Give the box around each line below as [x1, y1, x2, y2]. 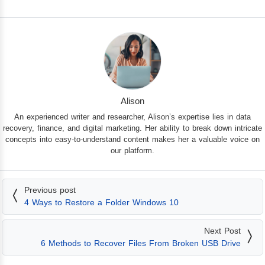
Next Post [204, 226, 241, 236]
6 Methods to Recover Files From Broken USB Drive [41, 238, 241, 248]
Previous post [24, 185, 76, 195]
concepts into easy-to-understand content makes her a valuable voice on [5, 135, 260, 144]
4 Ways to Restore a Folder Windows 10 [24, 198, 179, 208]
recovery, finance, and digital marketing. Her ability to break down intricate [3, 124, 262, 133]
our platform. [111, 146, 154, 156]
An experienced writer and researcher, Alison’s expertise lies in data [14, 112, 251, 122]
